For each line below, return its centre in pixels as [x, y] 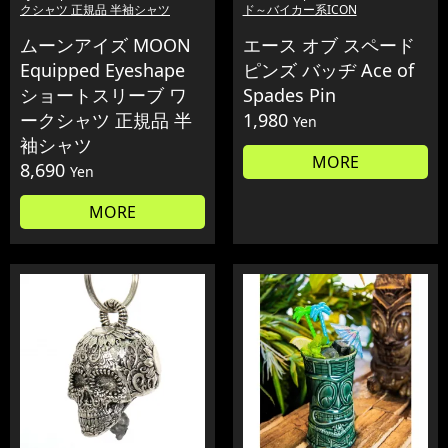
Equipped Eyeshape [102, 70]
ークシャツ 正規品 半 [106, 120]
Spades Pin [289, 95]
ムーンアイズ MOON [105, 45]
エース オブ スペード [328, 45]
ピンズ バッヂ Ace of [328, 70]
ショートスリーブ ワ [103, 95]
